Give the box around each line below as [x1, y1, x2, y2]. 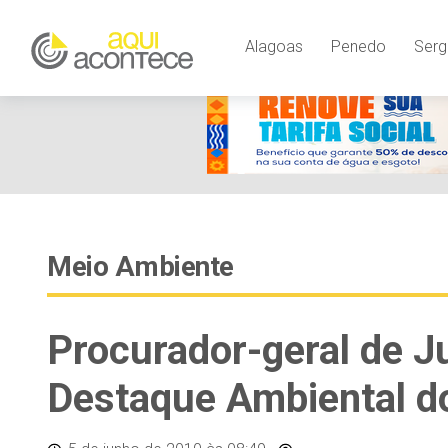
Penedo [330, 37, 386, 57]
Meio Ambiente [47, 250, 234, 283]
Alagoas [244, 37, 303, 57]
